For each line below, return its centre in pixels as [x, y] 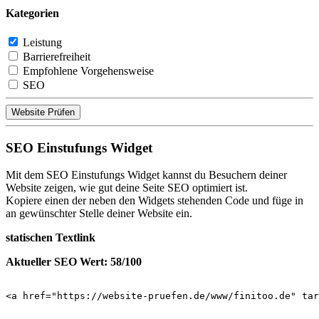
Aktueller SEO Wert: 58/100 [74, 262]
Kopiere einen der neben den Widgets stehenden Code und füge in [155, 201]
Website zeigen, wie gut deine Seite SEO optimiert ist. [127, 188]
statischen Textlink [51, 238]
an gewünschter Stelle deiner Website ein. [99, 214]
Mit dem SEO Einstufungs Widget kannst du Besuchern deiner [146, 175]
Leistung [42, 42]
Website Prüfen [43, 112]
